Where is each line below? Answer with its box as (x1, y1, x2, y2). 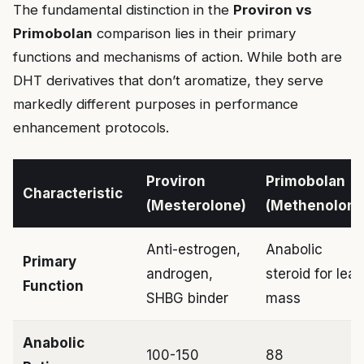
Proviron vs (233, 2, 312, 19)
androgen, (146, 266, 213, 283)
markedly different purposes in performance (13, 96, 298, 113)
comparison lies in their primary (93, 25, 296, 42)
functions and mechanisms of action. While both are (13, 49, 342, 66)
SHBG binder (146, 290, 228, 307)
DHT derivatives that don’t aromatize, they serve (13, 72, 323, 89)
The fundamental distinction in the (13, 2, 233, 19)
